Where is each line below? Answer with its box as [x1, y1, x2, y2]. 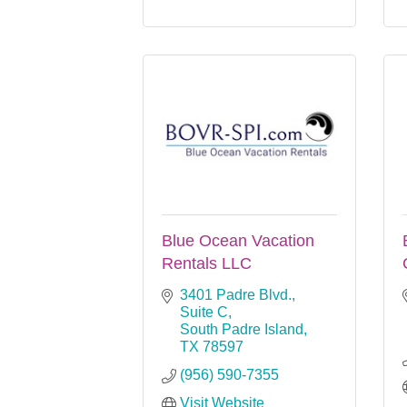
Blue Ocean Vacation [162, 231, 314, 250]
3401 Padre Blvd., [180, 286, 295, 303]
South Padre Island [180, 321, 303, 337]
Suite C [180, 303, 228, 320]
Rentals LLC [162, 253, 252, 273]
